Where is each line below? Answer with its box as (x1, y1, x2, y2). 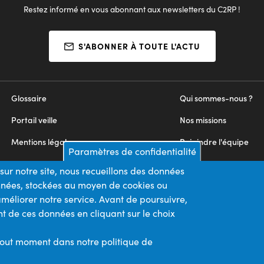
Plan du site (11, 180, 55, 191)
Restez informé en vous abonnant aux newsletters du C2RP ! (24, 4, 240, 15)
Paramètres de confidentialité (68, 145, 196, 157)
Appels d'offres (11, 158, 68, 169)
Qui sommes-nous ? (179, 93, 253, 104)
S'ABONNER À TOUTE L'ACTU (78, 40, 200, 52)
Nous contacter (179, 158, 237, 169)
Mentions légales (11, 136, 75, 147)
